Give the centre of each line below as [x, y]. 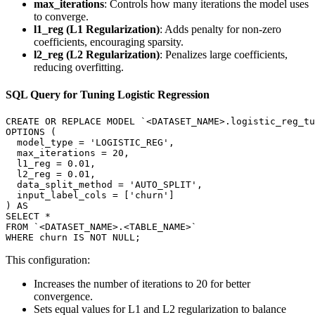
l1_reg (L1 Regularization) [97, 29]
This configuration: [48, 260]
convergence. [63, 297]
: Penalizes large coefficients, [224, 54]
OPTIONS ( [31, 132]
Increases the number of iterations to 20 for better [142, 284]
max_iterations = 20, [67, 153]
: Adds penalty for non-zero [220, 29]
